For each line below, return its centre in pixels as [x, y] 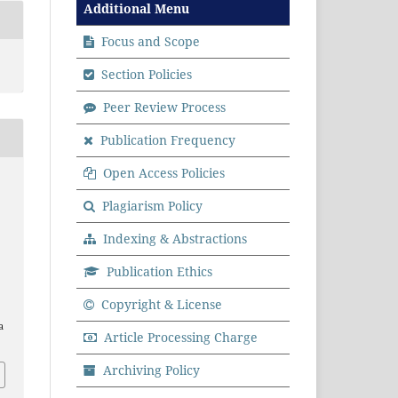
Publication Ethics [158, 272]
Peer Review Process [163, 107]
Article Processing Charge [179, 338]
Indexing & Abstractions [173, 239]
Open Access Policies [162, 173]
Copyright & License [160, 305]
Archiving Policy [150, 370]
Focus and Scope [149, 42]
